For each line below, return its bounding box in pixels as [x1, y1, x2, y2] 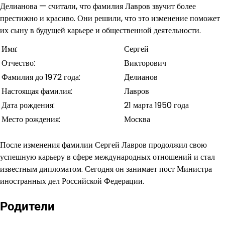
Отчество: [2, 57, 35, 69]
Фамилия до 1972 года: [2, 71, 80, 83]
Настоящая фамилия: [2, 85, 72, 97]
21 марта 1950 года [124, 99, 189, 111]
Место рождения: [2, 114, 60, 126]
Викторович [124, 57, 166, 69]
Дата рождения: [2, 99, 55, 111]
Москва [124, 114, 150, 126]
